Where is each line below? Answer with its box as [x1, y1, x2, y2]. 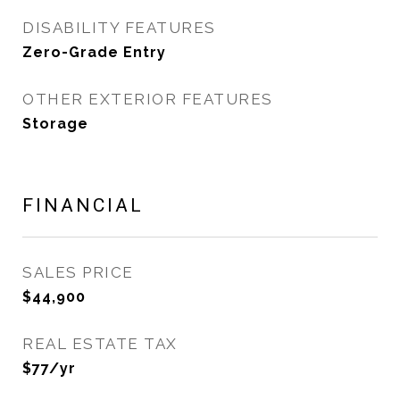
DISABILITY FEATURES [22, 19, 216, 37]
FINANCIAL [22, 195, 144, 216]
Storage [22, 115, 88, 132]
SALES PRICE [22, 263, 134, 281]
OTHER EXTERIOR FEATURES [22, 90, 273, 108]
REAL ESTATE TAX [22, 335, 178, 353]
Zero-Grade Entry [22, 44, 166, 61]
